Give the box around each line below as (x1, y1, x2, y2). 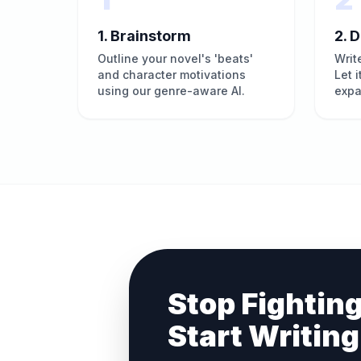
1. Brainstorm (98, 27, 191, 44)
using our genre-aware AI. (98, 84, 245, 98)
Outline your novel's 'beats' (98, 52, 253, 65)
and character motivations (98, 68, 246, 81)
